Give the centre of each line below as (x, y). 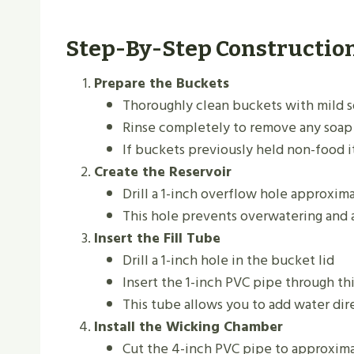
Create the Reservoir (163, 172)
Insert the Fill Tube (157, 239)
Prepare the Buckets (162, 84)
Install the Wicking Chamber (188, 327)
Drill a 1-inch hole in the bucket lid (228, 261)
